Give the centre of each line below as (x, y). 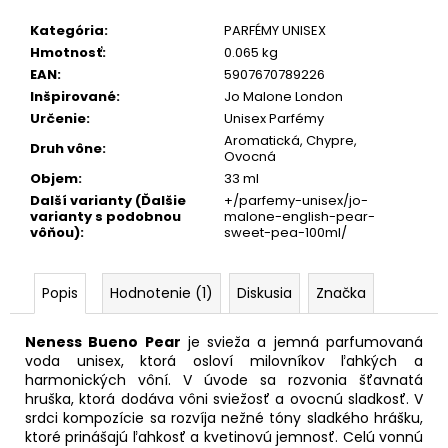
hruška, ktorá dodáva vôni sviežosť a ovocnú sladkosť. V (224, 398)
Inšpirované (73, 96)
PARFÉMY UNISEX (275, 30)
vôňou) (55, 232)
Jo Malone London (283, 96)
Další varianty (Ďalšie (108, 200)
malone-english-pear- (299, 216)
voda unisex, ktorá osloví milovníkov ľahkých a (224, 360)
